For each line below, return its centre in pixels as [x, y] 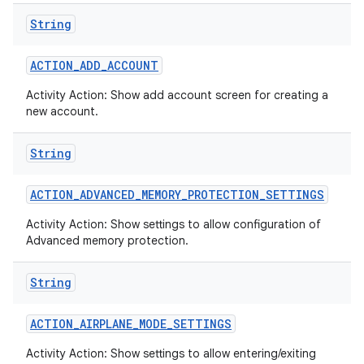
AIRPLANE [106, 324]
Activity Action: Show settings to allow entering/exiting [171, 353]
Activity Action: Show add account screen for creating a [177, 95]
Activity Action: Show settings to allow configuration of [173, 224]
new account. [62, 111]
